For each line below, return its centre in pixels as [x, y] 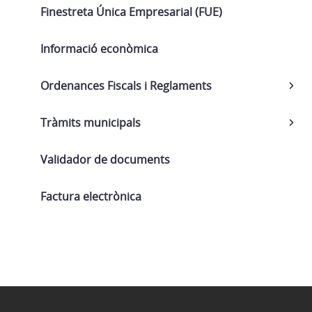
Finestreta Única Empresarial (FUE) [131, 12]
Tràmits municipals [91, 123]
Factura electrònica [91, 196]
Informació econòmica [99, 49]
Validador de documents [105, 159]
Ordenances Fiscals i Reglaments [126, 86]
